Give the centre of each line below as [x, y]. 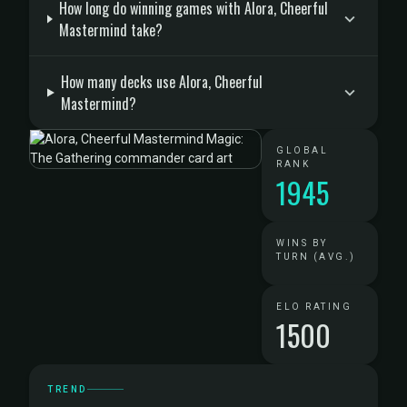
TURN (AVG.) [316, 257]
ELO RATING [314, 307]
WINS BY [302, 243]
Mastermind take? [110, 30]
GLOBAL [302, 150]
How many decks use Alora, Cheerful [161, 82]
